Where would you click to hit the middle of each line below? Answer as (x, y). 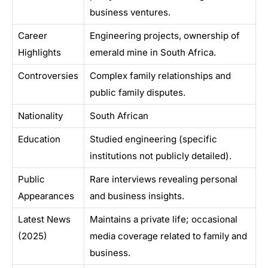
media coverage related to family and (168, 236)
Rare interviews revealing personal (164, 179)
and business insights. (137, 196)
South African (119, 116)
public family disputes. (138, 93)
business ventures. (130, 13)
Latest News (44, 220)
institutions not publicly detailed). (161, 156)
